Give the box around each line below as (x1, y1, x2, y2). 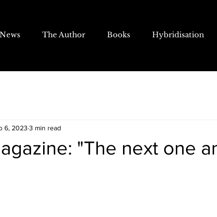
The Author (42, 30, 85, 39)
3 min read (29, 124, 61, 132)
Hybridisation (152, 30, 204, 39)
